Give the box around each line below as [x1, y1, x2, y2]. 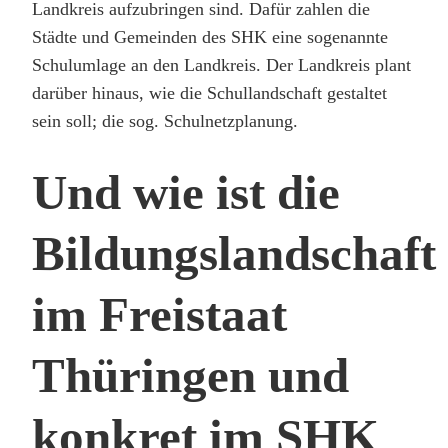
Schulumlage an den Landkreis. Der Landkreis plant [32, 54, 411, 75]
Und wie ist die [32, 164, 340, 220]
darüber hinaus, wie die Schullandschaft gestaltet [32, 82, 387, 103]
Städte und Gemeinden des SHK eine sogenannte [32, 26, 388, 47]
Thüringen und [32, 347, 349, 403]
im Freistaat [32, 286, 287, 342]
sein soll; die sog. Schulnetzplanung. [32, 110, 298, 131]
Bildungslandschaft [32, 225, 436, 281]
